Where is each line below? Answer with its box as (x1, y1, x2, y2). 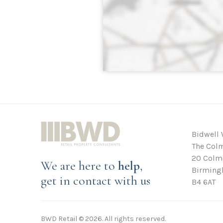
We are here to (41, 157, 118, 173)
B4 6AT (191, 177, 216, 187)
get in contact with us (41, 172, 150, 188)
